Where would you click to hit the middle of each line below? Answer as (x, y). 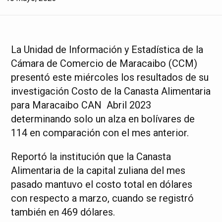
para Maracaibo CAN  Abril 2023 (81, 105)
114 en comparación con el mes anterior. (100, 133)
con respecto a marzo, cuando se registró (103, 198)
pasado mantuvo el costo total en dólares (102, 184)
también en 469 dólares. (63, 212)
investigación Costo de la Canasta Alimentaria (111, 91)
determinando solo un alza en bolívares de (103, 119)
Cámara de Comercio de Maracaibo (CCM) (104, 63)
